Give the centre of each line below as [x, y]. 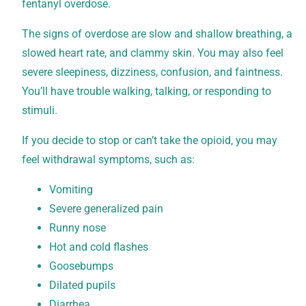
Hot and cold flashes [99, 247]
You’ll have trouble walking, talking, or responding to [147, 92]
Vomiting [71, 190]
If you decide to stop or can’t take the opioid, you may [150, 141]
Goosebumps [81, 266]
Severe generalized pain [106, 209]
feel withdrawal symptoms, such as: [108, 160]
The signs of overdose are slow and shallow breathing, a [157, 34]
